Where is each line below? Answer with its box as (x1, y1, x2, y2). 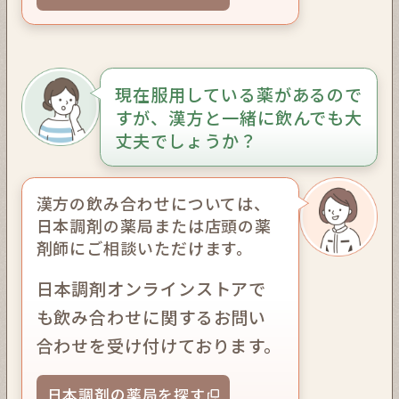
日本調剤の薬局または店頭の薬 (36, 214, 273, 238)
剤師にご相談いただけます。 (36, 236, 254, 260)
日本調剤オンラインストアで (36, 275, 267, 301)
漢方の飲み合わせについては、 (36, 191, 272, 216)
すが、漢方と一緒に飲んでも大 (114, 104, 363, 130)
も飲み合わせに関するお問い (36, 304, 267, 330)
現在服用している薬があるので (114, 81, 363, 107)
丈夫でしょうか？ (114, 127, 257, 153)
